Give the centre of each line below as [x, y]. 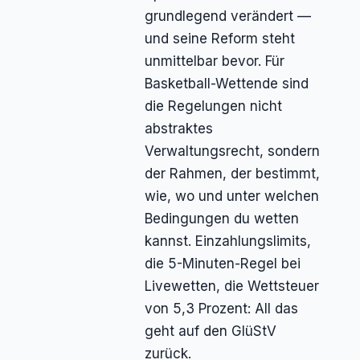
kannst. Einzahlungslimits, [227, 241]
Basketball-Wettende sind [226, 84]
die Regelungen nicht [213, 106]
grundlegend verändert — [227, 16]
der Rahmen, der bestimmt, [232, 174]
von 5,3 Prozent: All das [221, 309]
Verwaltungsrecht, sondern [232, 151]
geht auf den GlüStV [210, 331]
